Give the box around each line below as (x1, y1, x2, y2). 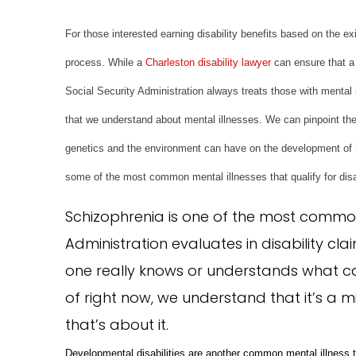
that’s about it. (65, 315, 169, 335)
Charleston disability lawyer (145, 56, 272, 68)
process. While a (65, 56, 146, 68)
